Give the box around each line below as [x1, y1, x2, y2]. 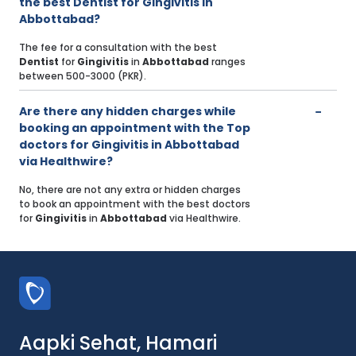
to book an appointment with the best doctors [19, 197, 250, 211]
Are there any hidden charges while [19, 103, 236, 120]
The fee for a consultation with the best [19, 41, 217, 55]
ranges [209, 55, 246, 69]
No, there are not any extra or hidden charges [19, 183, 241, 197]
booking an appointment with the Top [19, 120, 250, 137]
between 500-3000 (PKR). [19, 69, 146, 83]
